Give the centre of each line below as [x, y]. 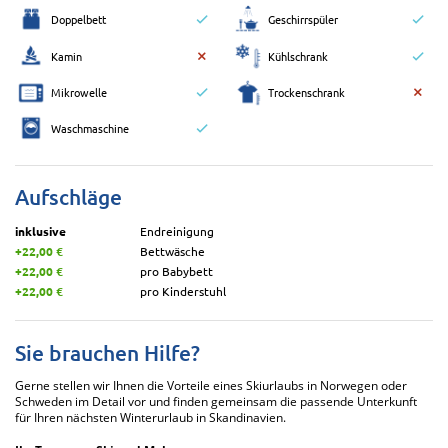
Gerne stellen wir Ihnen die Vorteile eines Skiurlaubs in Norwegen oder [211, 386]
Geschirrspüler [302, 19]
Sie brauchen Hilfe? [107, 352]
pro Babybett [177, 271]
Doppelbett [78, 19]
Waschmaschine [90, 127]
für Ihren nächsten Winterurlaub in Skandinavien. [150, 418]
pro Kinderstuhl [183, 291]
